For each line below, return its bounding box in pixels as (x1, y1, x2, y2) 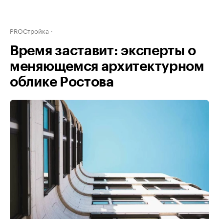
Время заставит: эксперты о (10, 44, 196, 58)
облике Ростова (10, 75, 114, 89)
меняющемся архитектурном (10, 60, 204, 73)
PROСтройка (10, 25, 49, 35)
